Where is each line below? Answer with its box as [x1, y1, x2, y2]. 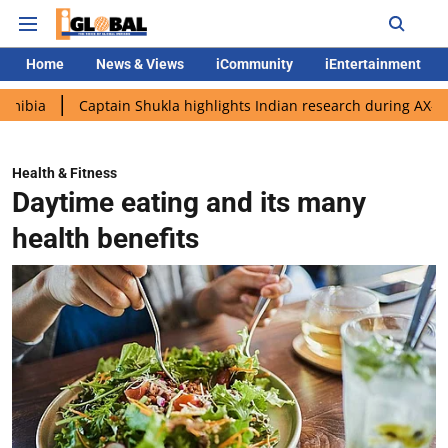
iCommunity [216, 56, 293, 72]
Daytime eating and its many [12, 186, 366, 219]
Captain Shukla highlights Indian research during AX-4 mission [5, 95, 426, 115]
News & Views [96, 56, 184, 72]
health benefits [12, 222, 199, 255]
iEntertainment [325, 56, 421, 72]
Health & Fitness [12, 165, 117, 181]
